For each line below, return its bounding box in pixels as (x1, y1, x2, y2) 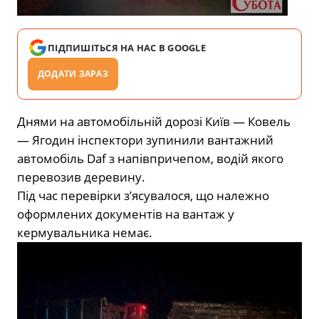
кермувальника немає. (17, 224, 152, 241)
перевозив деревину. (17, 169, 145, 186)
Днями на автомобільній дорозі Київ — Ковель (17, 113, 291, 130)
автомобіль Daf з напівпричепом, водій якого (17, 150, 283, 167)
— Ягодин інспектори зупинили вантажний (17, 132, 273, 149)
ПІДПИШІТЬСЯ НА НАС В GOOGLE (48, 41, 206, 55)
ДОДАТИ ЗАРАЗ (38, 68, 108, 80)
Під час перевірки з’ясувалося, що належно (17, 187, 269, 204)
